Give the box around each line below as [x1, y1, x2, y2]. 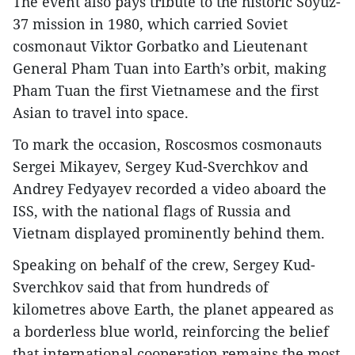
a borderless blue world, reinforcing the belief [13, 322, 329, 342]
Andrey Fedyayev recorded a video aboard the [13, 179, 326, 199]
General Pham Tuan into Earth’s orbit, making [13, 59, 326, 78]
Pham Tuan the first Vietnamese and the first [13, 81, 319, 101]
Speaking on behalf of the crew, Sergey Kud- [13, 255, 315, 275]
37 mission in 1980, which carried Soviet [13, 14, 288, 34]
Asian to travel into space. [13, 103, 189, 123]
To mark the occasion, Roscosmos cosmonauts [13, 135, 322, 155]
